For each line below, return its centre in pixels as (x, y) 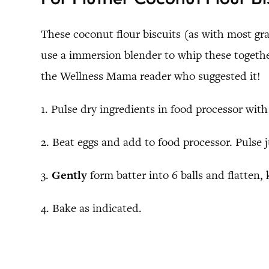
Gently (69, 175)
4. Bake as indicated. (91, 208)
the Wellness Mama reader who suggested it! (151, 76)
